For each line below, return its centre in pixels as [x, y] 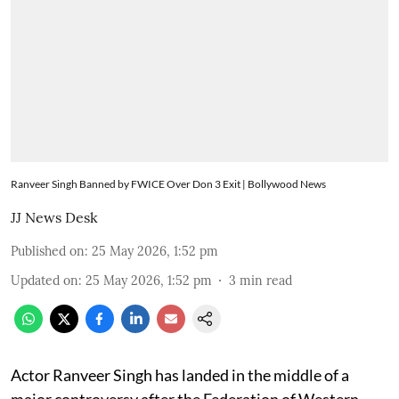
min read [266, 280]
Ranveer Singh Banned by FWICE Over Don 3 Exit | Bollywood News [168, 183]
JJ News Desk [54, 217]
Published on [48, 251]
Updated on [45, 280]
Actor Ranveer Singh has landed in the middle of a [180, 375]
